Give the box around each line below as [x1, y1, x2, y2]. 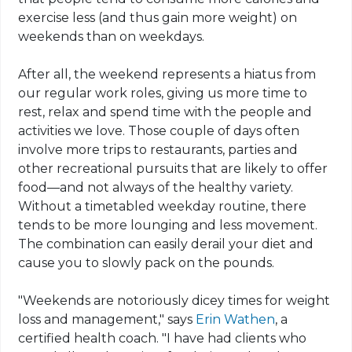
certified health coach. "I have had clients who [18, 331, 307, 346]
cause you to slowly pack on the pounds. [18, 255, 275, 271]
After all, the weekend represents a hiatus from [18, 67, 317, 82]
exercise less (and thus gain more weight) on [18, 10, 298, 26]
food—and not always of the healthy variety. [18, 180, 294, 196]
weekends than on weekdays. [18, 29, 205, 45]
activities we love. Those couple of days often [18, 123, 300, 139]
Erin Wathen [196, 312, 276, 328]
